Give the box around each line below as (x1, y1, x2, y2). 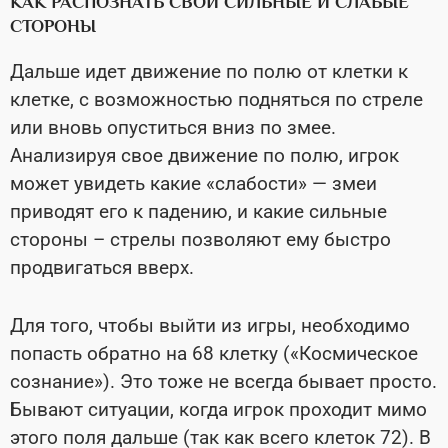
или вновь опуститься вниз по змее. (10, 115, 336, 139)
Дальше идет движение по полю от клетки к (10, 59, 408, 83)
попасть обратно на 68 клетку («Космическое (10, 341, 418, 365)
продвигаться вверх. (10, 255, 194, 279)
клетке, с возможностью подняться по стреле (10, 87, 423, 111)
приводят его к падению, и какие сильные (10, 199, 387, 223)
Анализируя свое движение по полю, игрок (10, 143, 399, 167)
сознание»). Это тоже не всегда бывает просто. (10, 369, 437, 393)
